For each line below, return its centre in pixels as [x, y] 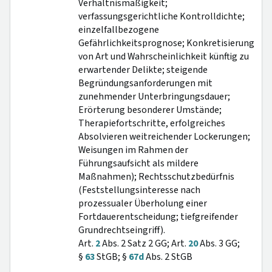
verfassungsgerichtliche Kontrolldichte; [161, 17]
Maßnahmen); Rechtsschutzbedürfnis [156, 177]
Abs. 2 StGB [168, 257]
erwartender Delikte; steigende [143, 70]
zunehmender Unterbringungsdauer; [154, 97]
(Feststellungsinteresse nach [139, 190]
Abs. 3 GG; [219, 244]
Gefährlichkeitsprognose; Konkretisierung [166, 43]
